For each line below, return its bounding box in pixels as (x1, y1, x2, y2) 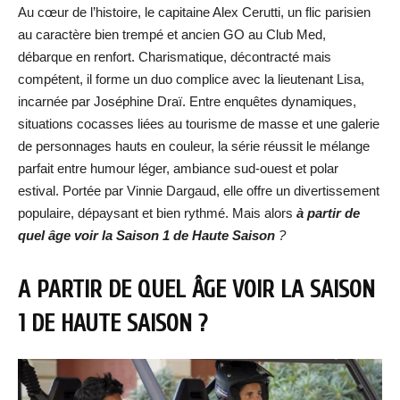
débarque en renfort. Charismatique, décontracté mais (18, 49, 331, 64)
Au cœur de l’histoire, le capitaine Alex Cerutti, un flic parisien (18, 4, 371, 20)
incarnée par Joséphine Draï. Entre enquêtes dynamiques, (18, 94, 356, 109)
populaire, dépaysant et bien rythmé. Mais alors (18, 205, 293, 221)
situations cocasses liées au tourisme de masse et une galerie (18, 116, 379, 131)
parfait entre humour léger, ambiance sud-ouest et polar (18, 161, 338, 176)
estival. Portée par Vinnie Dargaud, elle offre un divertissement (18, 183, 379, 198)
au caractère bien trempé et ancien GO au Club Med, (18, 27, 326, 42)
